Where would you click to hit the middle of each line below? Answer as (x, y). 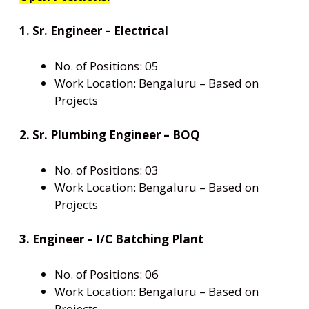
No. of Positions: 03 (107, 170)
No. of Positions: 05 (107, 66)
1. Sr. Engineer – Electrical (95, 31)
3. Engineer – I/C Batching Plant (113, 239)
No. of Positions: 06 (107, 274)
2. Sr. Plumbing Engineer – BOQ (110, 135)
